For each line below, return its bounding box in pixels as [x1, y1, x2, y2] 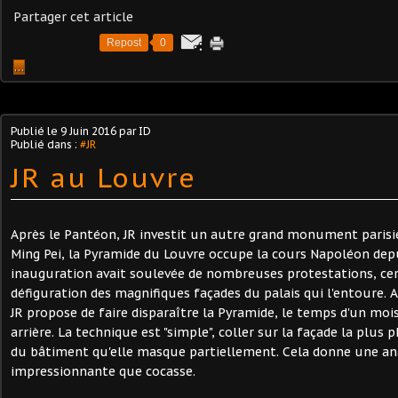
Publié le [11, 124, 60, 138]
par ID [116, 124, 151, 138]
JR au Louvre [11, 160, 196, 195]
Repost [107, 36, 141, 49]
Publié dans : [11, 138, 80, 151]
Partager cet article [13, 9, 133, 25]
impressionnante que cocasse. [11, 363, 195, 379]
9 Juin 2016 [60, 124, 116, 138]
